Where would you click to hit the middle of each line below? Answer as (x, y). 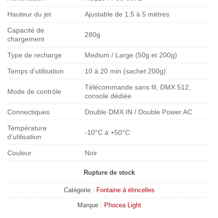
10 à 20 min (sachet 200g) (126, 71)
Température (27, 128)
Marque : (91, 205)
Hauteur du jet (29, 14)
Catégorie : (80, 190)
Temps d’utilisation (36, 71)
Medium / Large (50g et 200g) (131, 55)
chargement (26, 39)
